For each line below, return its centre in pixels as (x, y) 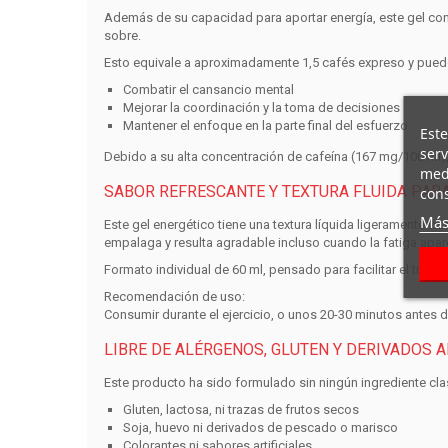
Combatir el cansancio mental (209, 90)
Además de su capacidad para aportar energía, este (255, 18)
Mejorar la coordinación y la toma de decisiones (262, 108)
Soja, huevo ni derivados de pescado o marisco (261, 428)
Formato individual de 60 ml (183, 270)
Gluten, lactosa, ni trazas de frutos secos (241, 410)
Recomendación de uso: (174, 297)
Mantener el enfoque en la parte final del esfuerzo (266, 126)
